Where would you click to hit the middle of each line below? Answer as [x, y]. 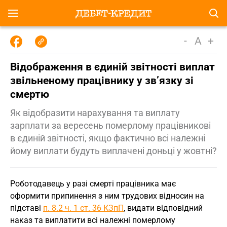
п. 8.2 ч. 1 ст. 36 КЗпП [83, 208]
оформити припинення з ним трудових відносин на [107, 196]
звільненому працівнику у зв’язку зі [102, 81]
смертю [30, 94]
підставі [27, 208]
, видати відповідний [163, 208]
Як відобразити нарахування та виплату [95, 113]
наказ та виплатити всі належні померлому [93, 220]
